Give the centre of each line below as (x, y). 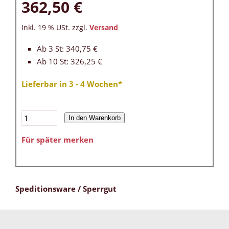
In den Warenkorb (95, 118)
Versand (104, 28)
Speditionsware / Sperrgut (66, 189)
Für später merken (58, 140)
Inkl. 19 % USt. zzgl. (55, 28)
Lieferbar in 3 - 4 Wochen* (72, 84)
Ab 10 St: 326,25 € (70, 61)
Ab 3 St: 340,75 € (67, 49)
